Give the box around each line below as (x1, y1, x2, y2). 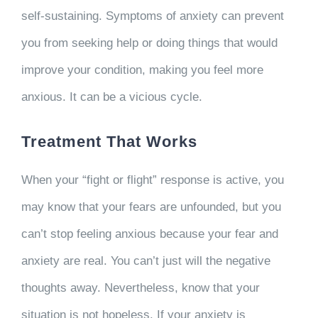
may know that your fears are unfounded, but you (21, 199, 281, 214)
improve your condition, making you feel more (21, 62, 263, 77)
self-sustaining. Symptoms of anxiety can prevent (21, 9, 284, 23)
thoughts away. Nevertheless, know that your (21, 280, 260, 295)
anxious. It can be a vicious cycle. (21, 89, 202, 104)
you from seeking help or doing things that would (21, 35, 278, 50)
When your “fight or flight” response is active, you (21, 172, 284, 187)
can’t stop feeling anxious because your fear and (21, 226, 278, 241)
